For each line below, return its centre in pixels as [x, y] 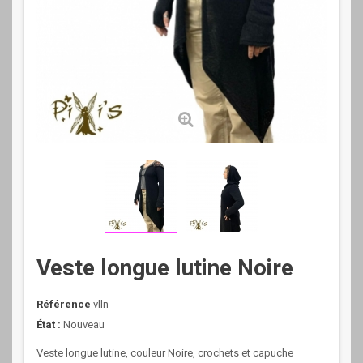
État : [49, 325]
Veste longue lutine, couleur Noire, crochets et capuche [165, 353]
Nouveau [84, 325]
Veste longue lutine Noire [165, 268]
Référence [64, 304]
